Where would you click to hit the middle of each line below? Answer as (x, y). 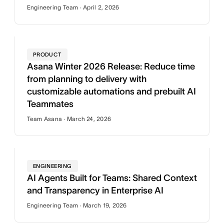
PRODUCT (47, 54)
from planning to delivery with (86, 79)
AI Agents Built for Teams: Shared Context (112, 178)
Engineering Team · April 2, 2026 (73, 7)
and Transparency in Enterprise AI (95, 190)
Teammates (50, 104)
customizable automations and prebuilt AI (111, 91)
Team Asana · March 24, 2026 (69, 119)
